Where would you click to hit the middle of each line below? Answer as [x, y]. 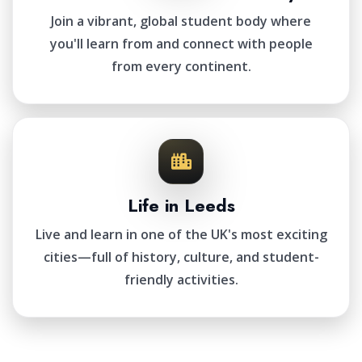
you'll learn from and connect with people [181, 44]
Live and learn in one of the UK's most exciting [181, 234]
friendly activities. [181, 280]
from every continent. [181, 66]
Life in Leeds [181, 206]
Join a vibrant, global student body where [181, 21]
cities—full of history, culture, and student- [181, 257]
